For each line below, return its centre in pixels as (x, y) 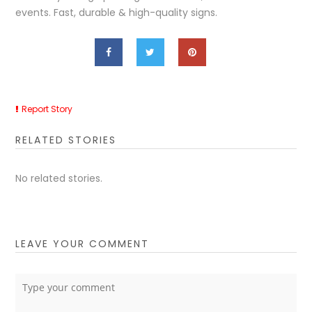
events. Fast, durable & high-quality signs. (117, 13)
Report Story (47, 109)
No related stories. (59, 179)
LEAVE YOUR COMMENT (83, 244)
